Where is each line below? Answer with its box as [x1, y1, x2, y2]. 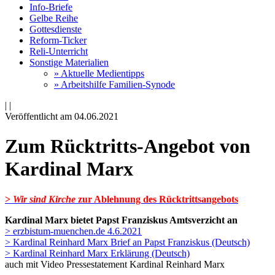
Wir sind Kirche [13, 193, 76, 204]
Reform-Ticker [29, 35, 87, 45]
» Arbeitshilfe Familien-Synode [54, 79, 175, 90]
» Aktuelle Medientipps [54, 68, 144, 79]
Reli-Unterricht [29, 46, 88, 56]
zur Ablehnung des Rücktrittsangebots [76, 193, 238, 204]
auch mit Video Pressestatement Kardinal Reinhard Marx [5, 258, 225, 269]
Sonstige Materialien [29, 57, 109, 68]
